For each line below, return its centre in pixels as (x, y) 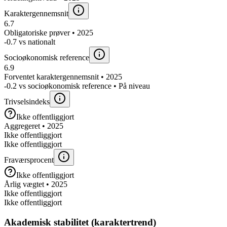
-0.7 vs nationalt (30, 42)
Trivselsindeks (27, 101)
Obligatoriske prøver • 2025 (49, 32)
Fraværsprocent (29, 160)
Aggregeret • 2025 (34, 126)
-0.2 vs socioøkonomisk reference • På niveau (77, 86)
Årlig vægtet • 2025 (36, 184)
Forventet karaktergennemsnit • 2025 (63, 77)
